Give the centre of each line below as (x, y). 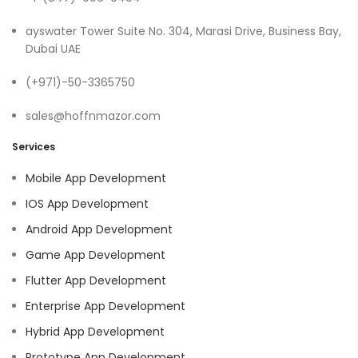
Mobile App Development (96, 178)
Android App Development (99, 229)
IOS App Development (87, 203)
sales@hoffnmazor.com (93, 115)
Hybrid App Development (95, 331)
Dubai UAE (53, 48)
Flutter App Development (96, 280)
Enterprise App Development (105, 306)
